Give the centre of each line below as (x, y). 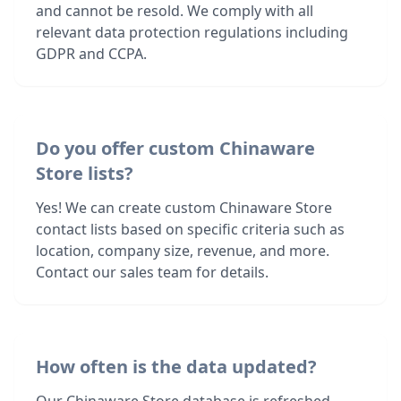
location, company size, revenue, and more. (183, 251)
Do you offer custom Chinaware (175, 148)
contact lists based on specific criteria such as (190, 229)
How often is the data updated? (176, 367)
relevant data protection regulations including (192, 32)
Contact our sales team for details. (152, 272)
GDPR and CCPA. (91, 54)
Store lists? (85, 173)
